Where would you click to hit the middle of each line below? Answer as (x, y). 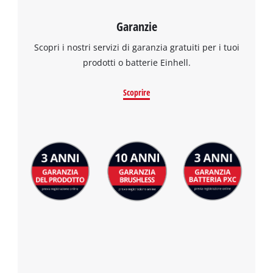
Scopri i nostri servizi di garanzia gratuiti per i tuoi (136, 47)
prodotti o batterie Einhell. (136, 62)
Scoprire (136, 92)
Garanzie (136, 26)
